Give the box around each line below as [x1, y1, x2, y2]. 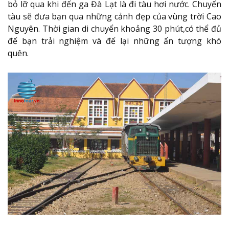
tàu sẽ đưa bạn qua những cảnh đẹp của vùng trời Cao [8, 10, 221, 22]
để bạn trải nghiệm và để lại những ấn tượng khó [8, 35, 221, 47]
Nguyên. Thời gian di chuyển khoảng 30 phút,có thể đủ [8, 22, 221, 34]
